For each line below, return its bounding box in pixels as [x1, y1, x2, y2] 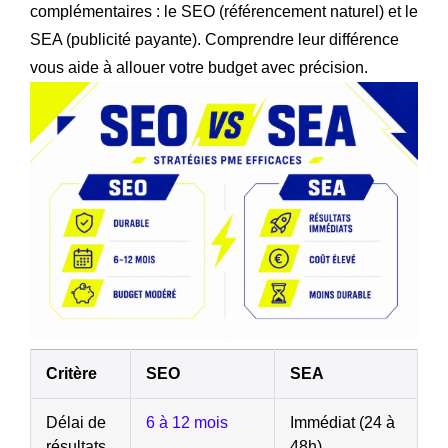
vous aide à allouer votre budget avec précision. [30, 58, 368, 76]
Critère [46, 365, 97, 383]
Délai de [46, 414, 106, 432]
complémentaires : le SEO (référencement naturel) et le [30, 2, 418, 20]
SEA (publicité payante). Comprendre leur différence [30, 30, 399, 48]
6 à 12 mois [146, 414, 228, 432]
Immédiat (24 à [290, 414, 395, 432]
